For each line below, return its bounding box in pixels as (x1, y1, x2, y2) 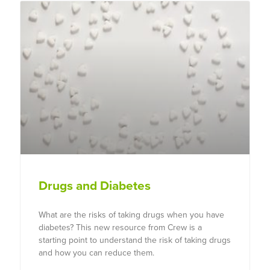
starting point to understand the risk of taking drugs (39, 235, 231, 246)
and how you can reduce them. (39, 248, 154, 259)
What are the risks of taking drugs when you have (39, 210, 224, 221)
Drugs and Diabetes (39, 178, 151, 194)
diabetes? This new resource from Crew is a (39, 222, 202, 233)
